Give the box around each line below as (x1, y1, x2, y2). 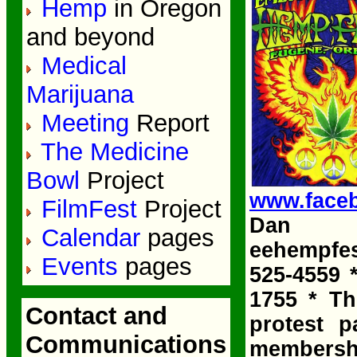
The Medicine (33, 138, 189, 166)
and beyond (25, 23, 155, 51)
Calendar (33, 224, 147, 252)
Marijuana (25, 80, 134, 108)
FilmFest (33, 195, 144, 223)
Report (135, 109, 210, 137)
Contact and (25, 302, 167, 330)
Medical (33, 52, 127, 80)
